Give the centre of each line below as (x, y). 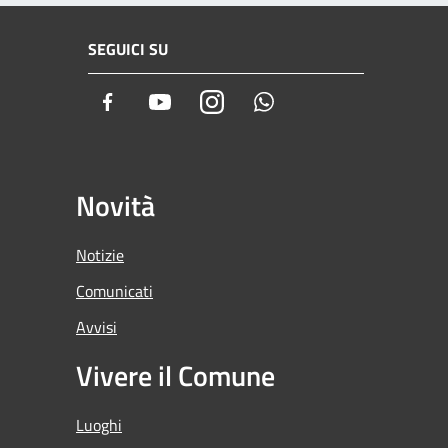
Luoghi (99, 424)
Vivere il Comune (175, 375)
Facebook (155, 103)
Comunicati (114, 290)
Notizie (100, 254)
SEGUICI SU (128, 49)
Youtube (202, 103)
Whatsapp (313, 103)
